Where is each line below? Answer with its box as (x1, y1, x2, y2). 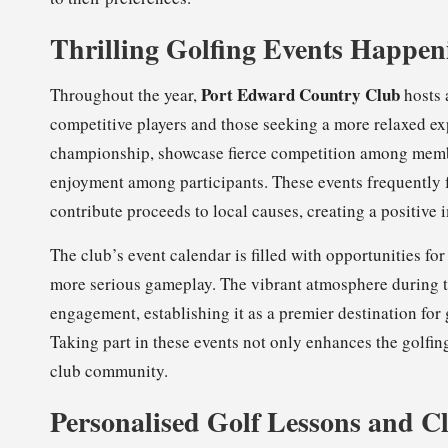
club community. (50, 359, 168, 382)
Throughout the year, (50, 83, 201, 106)
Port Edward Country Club (201, 82, 400, 107)
